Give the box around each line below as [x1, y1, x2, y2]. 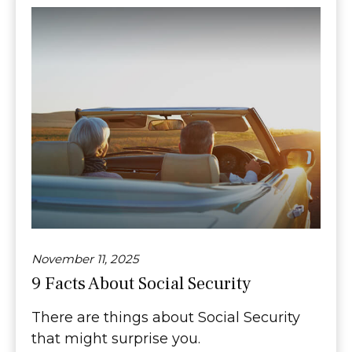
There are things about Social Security [31, 309, 300, 327]
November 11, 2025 [31, 251, 138, 267]
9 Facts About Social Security [31, 272, 251, 296]
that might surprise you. [31, 330, 200, 348]
